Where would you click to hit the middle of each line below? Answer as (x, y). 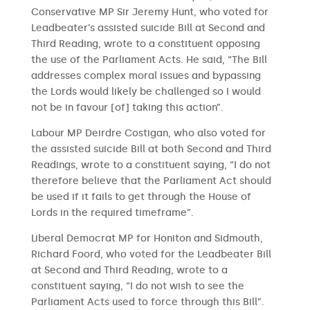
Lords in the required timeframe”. (112, 213)
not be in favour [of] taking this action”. (127, 108)
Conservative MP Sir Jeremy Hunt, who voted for (149, 12)
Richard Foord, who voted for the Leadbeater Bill (151, 254)
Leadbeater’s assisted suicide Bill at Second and (148, 28)
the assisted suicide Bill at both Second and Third (151, 149)
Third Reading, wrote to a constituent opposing (145, 44)
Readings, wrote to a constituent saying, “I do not (151, 165)
